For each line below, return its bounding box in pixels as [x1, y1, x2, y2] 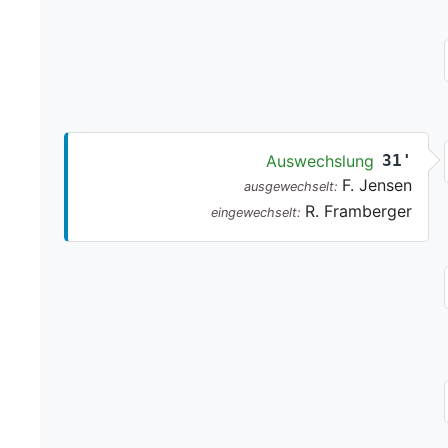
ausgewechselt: [244, 179, 339, 195]
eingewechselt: [211, 205, 302, 221]
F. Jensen [342, 175, 413, 196]
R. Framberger [305, 201, 413, 222]
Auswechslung [266, 151, 375, 172]
